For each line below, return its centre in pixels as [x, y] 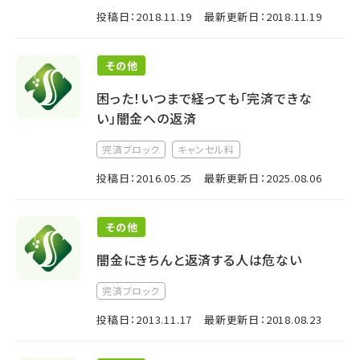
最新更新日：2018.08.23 [263, 319]
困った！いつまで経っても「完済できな [205, 98]
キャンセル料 [206, 149]
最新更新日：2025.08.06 [263, 178]
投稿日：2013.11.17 [145, 319]
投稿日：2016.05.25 [145, 178]
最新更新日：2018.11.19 [263, 16]
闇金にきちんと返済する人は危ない [199, 260]
